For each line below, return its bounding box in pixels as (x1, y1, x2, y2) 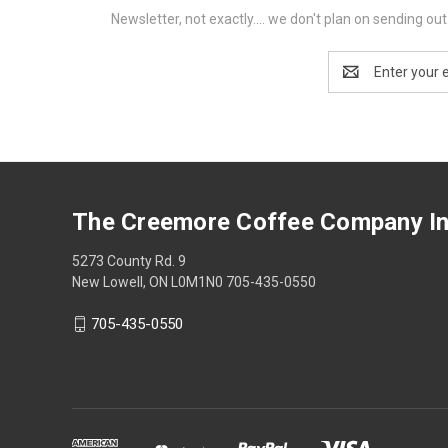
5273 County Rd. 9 (72, 252, 186, 269)
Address (328, 74, 381, 90)
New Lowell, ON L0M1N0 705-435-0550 (72, 273, 316, 290)
